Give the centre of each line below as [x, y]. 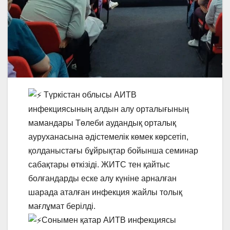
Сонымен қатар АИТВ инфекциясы [109, 220]
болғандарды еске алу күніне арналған [102, 178]
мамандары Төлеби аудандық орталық [102, 123]
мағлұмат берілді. [62, 206]
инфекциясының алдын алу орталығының [109, 109]
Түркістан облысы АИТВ [89, 94]
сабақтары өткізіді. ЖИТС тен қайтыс [99, 164]
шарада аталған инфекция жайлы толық [105, 192]
